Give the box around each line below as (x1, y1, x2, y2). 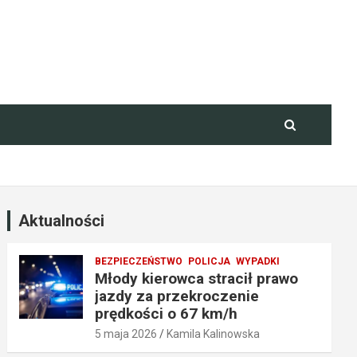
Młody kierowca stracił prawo (95, 269, 299, 288)
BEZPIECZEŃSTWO (95, 256, 183, 267)
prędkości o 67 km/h (95, 304, 238, 323)
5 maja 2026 (95, 328, 158, 340)
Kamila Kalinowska (167, 328, 261, 340)
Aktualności (18, 211, 105, 230)
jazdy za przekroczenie (95, 287, 260, 305)
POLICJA (188, 256, 231, 267)
